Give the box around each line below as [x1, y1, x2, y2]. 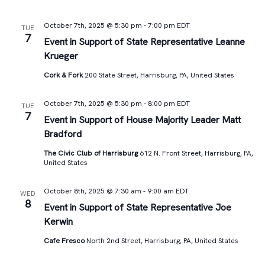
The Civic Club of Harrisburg [43, 148, 140, 158]
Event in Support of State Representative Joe [43, 201, 231, 214]
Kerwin [43, 215, 73, 228]
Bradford [43, 128, 82, 140]
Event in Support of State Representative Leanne [43, 35, 245, 48]
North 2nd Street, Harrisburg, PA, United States [86, 236, 238, 245]
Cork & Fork [43, 70, 85, 80]
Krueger [43, 50, 78, 62]
